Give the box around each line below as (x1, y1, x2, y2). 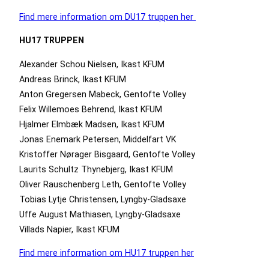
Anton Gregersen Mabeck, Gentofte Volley (19, 89, 186, 99)
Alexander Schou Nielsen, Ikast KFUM (19, 59, 165, 69)
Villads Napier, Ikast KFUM (19, 224, 119, 234)
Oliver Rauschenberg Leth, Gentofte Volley (19, 179, 186, 189)
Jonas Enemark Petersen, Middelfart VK (19, 134, 176, 144)
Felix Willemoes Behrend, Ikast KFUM (19, 104, 162, 114)
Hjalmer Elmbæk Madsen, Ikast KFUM (19, 119, 165, 129)
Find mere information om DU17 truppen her (19, 12, 196, 22)
